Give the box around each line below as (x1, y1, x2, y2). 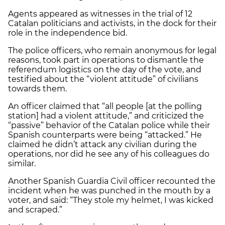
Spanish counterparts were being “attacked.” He (8, 130, 202, 140)
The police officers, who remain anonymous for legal (8, 46, 216, 56)
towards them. (8, 84, 67, 94)
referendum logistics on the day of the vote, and (8, 65, 201, 75)
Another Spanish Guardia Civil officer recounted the (8, 176, 215, 186)
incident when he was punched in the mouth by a (8, 186, 210, 196)
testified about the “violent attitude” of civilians (8, 74, 198, 84)
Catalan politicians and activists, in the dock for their (8, 19, 216, 29)
